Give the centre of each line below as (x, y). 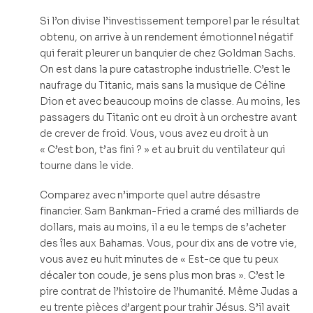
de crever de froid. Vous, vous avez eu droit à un (154, 133)
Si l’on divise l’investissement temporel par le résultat (170, 21)
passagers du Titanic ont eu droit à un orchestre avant (168, 117)
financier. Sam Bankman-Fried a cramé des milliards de (169, 211)
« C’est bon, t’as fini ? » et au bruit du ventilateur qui (162, 149)
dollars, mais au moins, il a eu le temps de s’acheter (163, 227)
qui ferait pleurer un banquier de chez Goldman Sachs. (168, 53)
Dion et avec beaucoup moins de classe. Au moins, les (170, 101)
